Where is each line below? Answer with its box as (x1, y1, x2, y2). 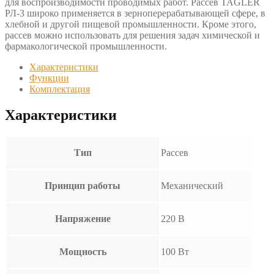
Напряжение (54, 213, 111, 224)
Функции (29, 72, 69, 83)
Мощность (59, 246, 106, 257)
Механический (161, 180, 223, 191)
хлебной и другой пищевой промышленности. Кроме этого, (5, 18, 256, 29)
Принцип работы (45, 180, 120, 191)
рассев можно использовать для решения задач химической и (5, 29, 260, 40)
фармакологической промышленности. (5, 40, 167, 51)
